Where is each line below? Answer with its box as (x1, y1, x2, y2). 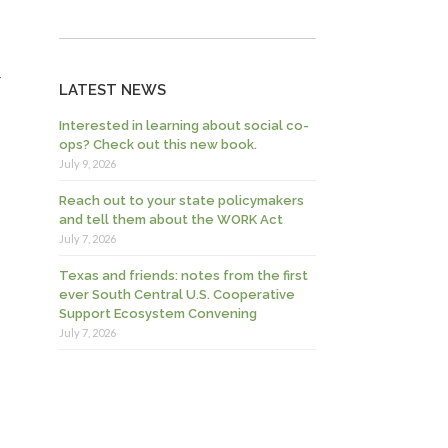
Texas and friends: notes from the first (59, 268, 309, 283)
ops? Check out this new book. (59, 137, 258, 152)
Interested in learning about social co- (59, 118, 310, 133)
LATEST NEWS (59, 81, 167, 99)
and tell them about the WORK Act (59, 212, 284, 227)
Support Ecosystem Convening (59, 306, 258, 321)
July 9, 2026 (59, 157, 117, 170)
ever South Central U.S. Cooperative (59, 287, 296, 302)
